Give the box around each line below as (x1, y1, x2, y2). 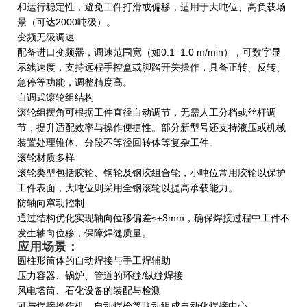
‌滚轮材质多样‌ (17, 152, 75, 164)
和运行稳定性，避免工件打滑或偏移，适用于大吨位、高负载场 (17, 1, 286, 13)
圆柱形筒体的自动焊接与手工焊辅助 (17, 255, 171, 267)
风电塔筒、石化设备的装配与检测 (17, 285, 161, 297)
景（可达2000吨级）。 (17, 16, 116, 28)
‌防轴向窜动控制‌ (17, 197, 84, 209)
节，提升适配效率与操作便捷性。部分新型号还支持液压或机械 (17, 122, 286, 134)
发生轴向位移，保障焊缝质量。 (17, 228, 151, 239)
